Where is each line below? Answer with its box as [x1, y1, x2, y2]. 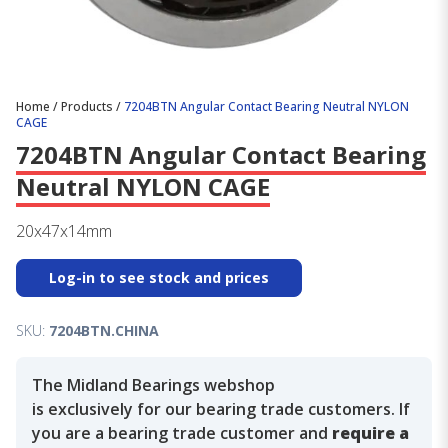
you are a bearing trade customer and [32, 422, 332, 445]
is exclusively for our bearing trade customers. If [32, 398, 410, 421]
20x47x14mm [16, 220, 112, 243]
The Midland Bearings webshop [32, 374, 275, 397]
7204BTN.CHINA [49, 321, 159, 341]
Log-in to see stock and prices [49, 268, 269, 288]
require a [332, 422, 409, 445]
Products [61, 98, 113, 116]
